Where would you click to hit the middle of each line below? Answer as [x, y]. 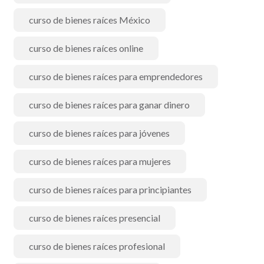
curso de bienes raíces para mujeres [100, 161]
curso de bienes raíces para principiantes [110, 189]
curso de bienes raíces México [90, 20]
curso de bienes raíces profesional [97, 246]
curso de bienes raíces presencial [95, 218]
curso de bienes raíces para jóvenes [99, 133]
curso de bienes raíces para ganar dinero [109, 105]
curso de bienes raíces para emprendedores [116, 76]
